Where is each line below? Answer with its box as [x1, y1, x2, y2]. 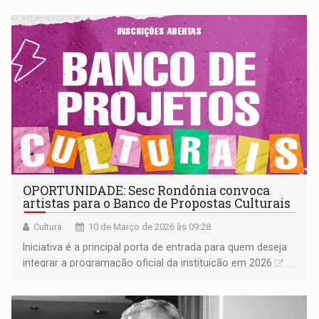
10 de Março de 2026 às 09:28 [88, 221, 211, 232]
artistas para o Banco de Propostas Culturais [23, 194, 291, 211]
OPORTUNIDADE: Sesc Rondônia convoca [23, 182, 271, 199]
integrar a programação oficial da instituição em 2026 [23, 256, 273, 268]
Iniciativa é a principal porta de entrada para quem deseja [23, 241, 288, 253]
